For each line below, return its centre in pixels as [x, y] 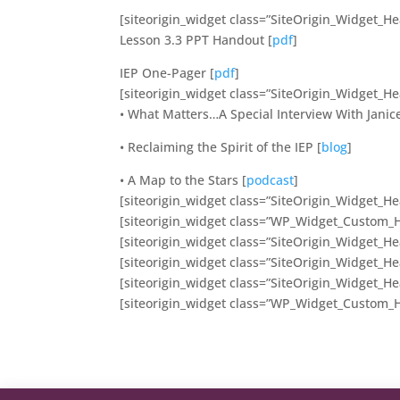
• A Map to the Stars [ [183, 179]
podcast [271, 179]
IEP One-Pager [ [167, 72]
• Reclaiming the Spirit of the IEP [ [221, 146]
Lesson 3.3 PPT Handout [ [196, 39]
